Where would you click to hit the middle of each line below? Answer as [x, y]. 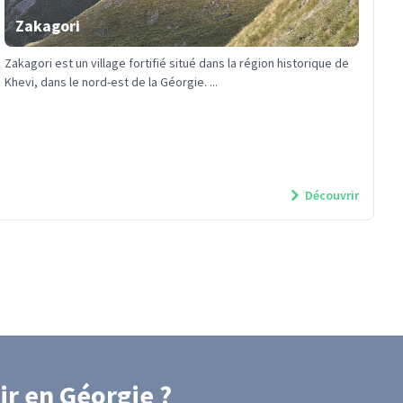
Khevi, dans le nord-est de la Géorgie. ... [111, 82]
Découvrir [331, 195]
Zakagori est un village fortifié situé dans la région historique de [177, 63]
